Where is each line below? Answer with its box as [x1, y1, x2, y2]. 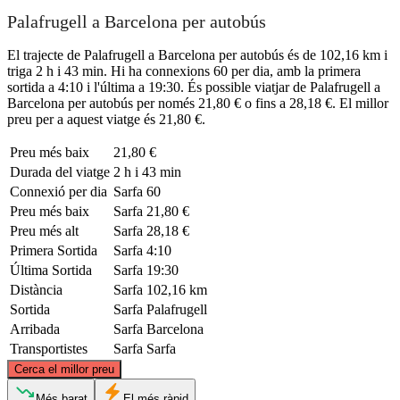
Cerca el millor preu [14, 362, 114, 376]
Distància [10, 281, 62, 297]
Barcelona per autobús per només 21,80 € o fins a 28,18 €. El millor [7, 95, 388, 111]
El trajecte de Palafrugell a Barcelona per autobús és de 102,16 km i [7, 46, 387, 62]
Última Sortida [10, 262, 92, 278]
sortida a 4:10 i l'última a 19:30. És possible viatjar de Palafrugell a [7, 79, 380, 95]
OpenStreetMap [258, 349, 313, 360]
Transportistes [10, 340, 87, 356]
